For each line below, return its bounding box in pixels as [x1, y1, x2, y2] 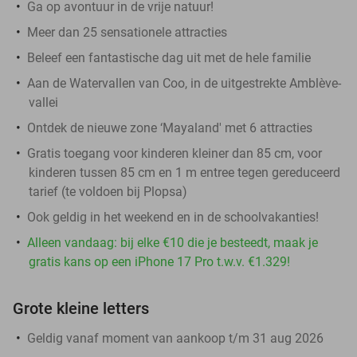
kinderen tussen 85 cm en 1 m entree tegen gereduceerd [29, 164, 340, 180]
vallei [29, 94, 58, 110]
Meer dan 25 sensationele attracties [27, 24, 227, 40]
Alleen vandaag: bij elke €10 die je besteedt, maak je [27, 234, 318, 250]
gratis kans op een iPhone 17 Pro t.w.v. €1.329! [29, 253, 290, 269]
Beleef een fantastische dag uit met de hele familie [27, 49, 311, 65]
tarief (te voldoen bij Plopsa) [29, 183, 187, 199]
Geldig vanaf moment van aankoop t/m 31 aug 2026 [27, 330, 324, 346]
